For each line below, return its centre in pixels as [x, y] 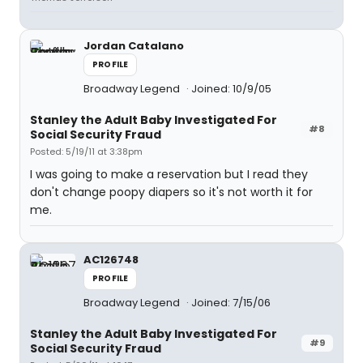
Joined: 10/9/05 [231, 89]
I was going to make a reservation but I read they [169, 174]
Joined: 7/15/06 [231, 303]
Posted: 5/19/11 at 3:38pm [86, 152]
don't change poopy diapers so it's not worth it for [171, 192]
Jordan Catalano [134, 46]
